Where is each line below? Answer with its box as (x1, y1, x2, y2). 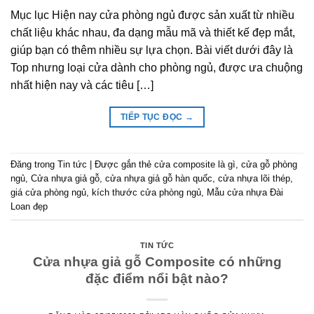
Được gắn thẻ (95, 159, 154, 170)
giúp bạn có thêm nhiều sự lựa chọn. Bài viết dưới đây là (11, 43, 293, 56)
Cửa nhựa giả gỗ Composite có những (32, 254, 282, 269)
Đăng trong (11, 159, 57, 170)
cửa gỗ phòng (241, 159, 297, 170)
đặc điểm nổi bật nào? (86, 271, 228, 286)
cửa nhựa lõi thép (218, 173, 290, 184)
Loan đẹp (11, 201, 48, 212)
